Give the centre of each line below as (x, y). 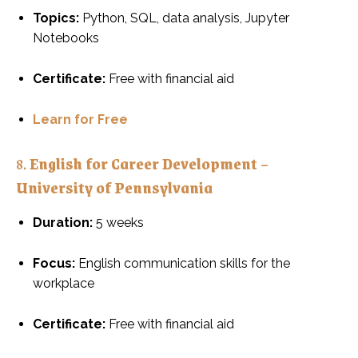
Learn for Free (80, 119)
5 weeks (118, 222)
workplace (64, 283)
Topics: (56, 18)
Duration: (63, 222)
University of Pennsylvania (114, 187)
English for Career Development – (149, 163)
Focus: (54, 263)
